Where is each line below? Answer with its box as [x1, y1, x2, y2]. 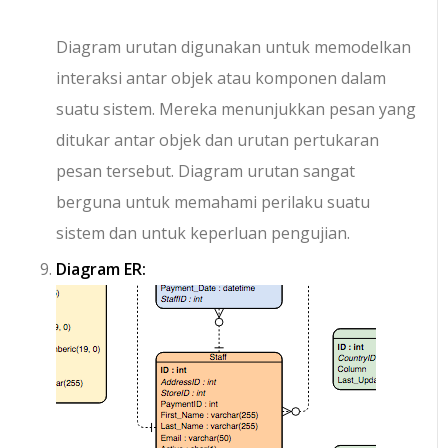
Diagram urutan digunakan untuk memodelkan [56, 36, 412, 59]
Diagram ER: [56, 258, 147, 281]
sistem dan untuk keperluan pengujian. [56, 222, 351, 245]
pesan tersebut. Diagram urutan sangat [56, 160, 356, 183]
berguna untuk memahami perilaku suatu [56, 191, 371, 214]
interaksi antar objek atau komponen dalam [56, 67, 387, 90]
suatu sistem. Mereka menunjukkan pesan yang [56, 98, 417, 121]
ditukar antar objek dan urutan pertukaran [56, 129, 380, 152]
